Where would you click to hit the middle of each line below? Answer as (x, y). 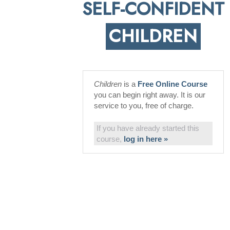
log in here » (146, 139)
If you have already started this (148, 128)
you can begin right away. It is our (150, 95)
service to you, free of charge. (144, 106)
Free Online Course (172, 84)
